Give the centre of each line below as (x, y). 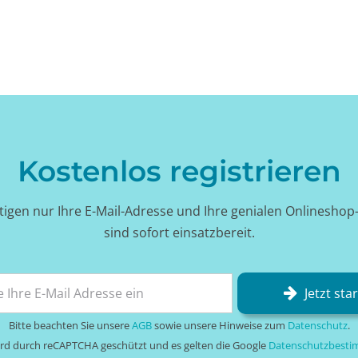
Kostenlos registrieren (179, 171)
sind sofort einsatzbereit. (179, 232)
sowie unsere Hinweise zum (219, 325)
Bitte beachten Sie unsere (70, 325)
